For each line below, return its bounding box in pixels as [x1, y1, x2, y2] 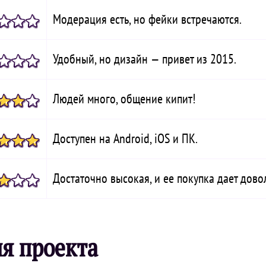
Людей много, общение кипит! [53, 90, 195, 107]
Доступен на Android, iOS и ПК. [53, 130, 198, 147]
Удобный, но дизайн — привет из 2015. [53, 50, 236, 67]
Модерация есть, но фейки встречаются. [53, 11, 242, 27]
